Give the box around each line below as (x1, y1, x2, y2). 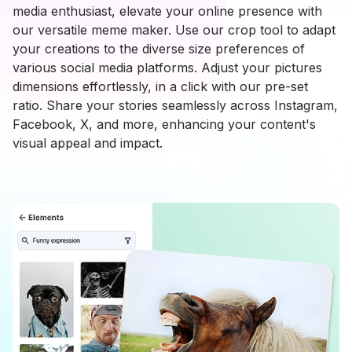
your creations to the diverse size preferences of (13, 41, 305, 57)
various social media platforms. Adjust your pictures (13, 60, 322, 76)
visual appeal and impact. (13, 135, 163, 152)
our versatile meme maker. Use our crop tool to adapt (13, 22, 335, 38)
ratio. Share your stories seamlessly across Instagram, (13, 97, 338, 114)
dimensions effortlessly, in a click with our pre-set (13, 79, 308, 95)
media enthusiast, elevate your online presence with (13, 3, 322, 20)
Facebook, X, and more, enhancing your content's (13, 116, 316, 133)
